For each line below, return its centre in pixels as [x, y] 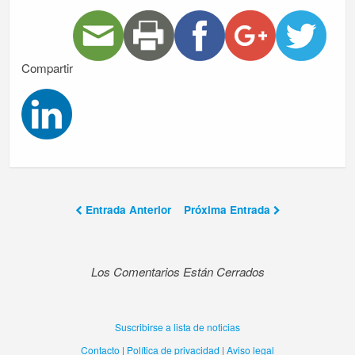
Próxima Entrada [228, 209]
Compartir [47, 67]
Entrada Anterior [128, 209]
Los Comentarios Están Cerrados [177, 271]
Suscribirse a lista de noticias [177, 326]
